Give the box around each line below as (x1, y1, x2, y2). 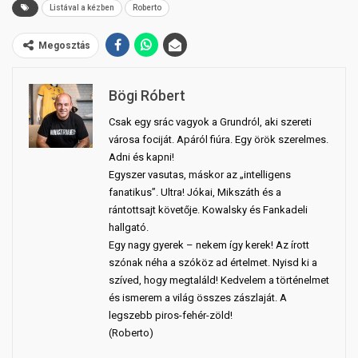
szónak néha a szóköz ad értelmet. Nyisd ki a (109, 257, 317, 269)
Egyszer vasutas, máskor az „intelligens (109, 169, 291, 181)
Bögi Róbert (109, 87, 185, 105)
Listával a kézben (50, 3, 114, 13)
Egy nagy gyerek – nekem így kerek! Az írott (109, 239, 309, 252)
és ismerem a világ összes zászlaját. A (109, 292, 287, 304)
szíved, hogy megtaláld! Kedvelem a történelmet (109, 274, 329, 287)
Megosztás (38, 40, 90, 52)
